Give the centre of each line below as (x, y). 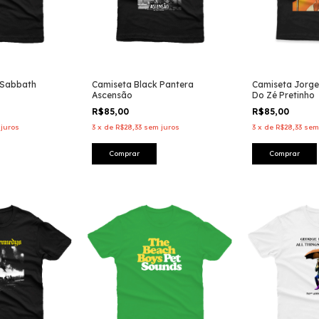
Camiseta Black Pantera (143, 85)
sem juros (162, 127)
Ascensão (112, 95)
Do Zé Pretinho (283, 95)
